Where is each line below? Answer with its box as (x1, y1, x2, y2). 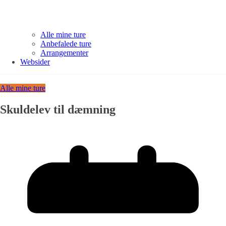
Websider (20, 58, 50, 67)
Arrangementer (40, 48, 88, 58)
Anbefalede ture (40, 39, 91, 48)
